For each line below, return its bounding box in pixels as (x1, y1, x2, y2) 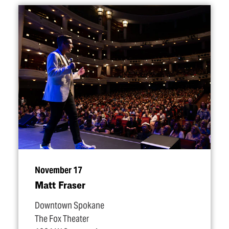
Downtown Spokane (35, 200, 104, 211)
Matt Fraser (35, 179, 85, 191)
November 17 (35, 165, 82, 176)
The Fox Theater (35, 213, 89, 224)
